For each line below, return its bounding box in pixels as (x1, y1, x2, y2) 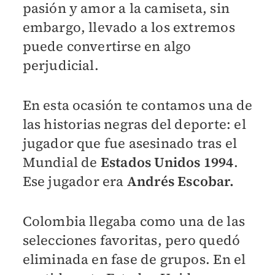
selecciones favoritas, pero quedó (22, 230, 241, 249)
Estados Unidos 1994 (100, 152, 234, 171)
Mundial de (22, 152, 101, 171)
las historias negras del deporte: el (22, 114, 246, 133)
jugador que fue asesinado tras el (22, 133, 238, 152)
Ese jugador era (22, 171, 127, 190)
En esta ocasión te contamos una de (22, 95, 253, 114)
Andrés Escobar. (126, 171, 234, 190)
